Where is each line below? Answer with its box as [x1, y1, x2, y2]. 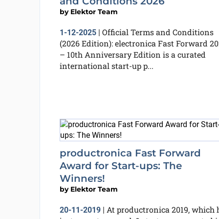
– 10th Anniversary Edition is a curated [59, 49, 206, 60]
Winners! [59, 173, 105, 184]
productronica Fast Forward [59, 147, 201, 159]
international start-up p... [59, 61, 153, 71]
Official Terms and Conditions [102, 27, 214, 37]
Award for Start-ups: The [59, 160, 182, 172]
